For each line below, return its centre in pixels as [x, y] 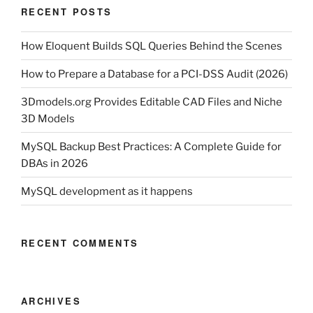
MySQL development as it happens [107, 191]
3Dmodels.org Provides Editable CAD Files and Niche [152, 102]
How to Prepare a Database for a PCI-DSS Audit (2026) [154, 74]
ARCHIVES [51, 300]
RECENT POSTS [67, 11]
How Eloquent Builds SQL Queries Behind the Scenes [152, 46]
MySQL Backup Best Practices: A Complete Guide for [151, 146]
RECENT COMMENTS [80, 243]
